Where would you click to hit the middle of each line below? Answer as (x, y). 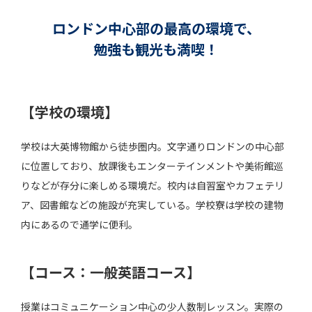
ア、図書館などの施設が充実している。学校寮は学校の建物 (152, 205)
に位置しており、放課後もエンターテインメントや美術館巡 (152, 166)
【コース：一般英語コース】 (111, 272)
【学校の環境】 (70, 112)
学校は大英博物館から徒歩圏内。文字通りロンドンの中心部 (153, 146)
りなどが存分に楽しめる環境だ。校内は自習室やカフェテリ (153, 185)
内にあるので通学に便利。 (79, 224)
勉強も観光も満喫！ (156, 49)
